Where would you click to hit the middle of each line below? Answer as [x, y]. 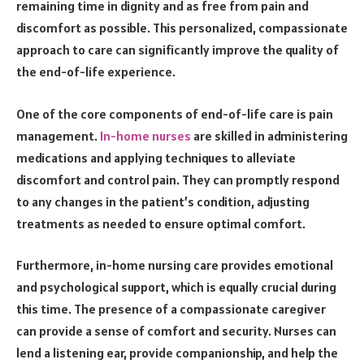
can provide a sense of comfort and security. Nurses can [176, 331]
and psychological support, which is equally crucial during [176, 287]
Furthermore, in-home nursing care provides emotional [175, 265]
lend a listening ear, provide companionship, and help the [177, 353]
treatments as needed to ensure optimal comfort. [161, 223]
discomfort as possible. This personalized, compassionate [182, 28]
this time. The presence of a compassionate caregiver [171, 309]
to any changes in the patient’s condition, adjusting [163, 201]
